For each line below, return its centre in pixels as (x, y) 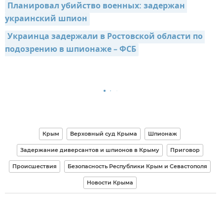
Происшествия (35, 166)
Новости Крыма (110, 182)
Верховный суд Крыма (104, 133)
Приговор (185, 150)
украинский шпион (46, 19)
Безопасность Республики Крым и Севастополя (137, 166)
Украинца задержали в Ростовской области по (105, 37)
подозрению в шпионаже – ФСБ (71, 50)
